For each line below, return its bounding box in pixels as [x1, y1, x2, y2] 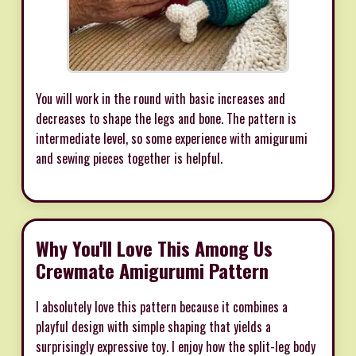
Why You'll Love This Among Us [36, 233, 273, 262]
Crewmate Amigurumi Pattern [36, 255, 269, 284]
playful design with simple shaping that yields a [36, 316, 271, 336]
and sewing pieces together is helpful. [36, 148, 222, 168]
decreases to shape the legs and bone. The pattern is [36, 108, 296, 128]
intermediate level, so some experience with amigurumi [36, 128, 308, 148]
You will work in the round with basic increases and [36, 88, 285, 108]
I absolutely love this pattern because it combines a [36, 296, 288, 316]
